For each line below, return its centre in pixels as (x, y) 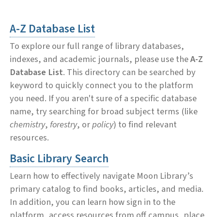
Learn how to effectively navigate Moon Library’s (101, 176)
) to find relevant (145, 124)
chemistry (27, 124)
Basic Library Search (59, 158)
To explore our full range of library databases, (97, 46)
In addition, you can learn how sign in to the (93, 202)
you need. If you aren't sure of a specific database (103, 98)
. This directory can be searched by (129, 72)
